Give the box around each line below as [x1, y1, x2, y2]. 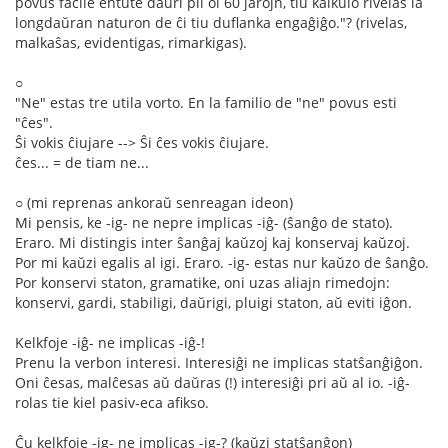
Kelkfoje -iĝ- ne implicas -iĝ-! [15, 332, 205, 352]
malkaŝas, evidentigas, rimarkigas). [15, 32, 247, 52]
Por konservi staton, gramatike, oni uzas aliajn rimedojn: [15, 272, 390, 292]
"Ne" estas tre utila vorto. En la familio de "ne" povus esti [15, 92, 397, 112]
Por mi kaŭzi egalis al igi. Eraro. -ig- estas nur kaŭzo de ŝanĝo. [15, 252, 429, 272]
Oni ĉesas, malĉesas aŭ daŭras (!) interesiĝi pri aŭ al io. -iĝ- [15, 372, 410, 392]
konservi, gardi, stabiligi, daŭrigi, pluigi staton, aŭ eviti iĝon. [15, 292, 412, 312]
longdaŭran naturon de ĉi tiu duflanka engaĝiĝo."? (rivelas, [15, 12, 407, 32]
